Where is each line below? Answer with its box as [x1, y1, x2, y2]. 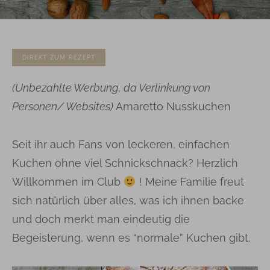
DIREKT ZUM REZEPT [22, 54, 96, 61]
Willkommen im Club [12, 175, 124, 188]
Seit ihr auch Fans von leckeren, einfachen [12, 137, 230, 151]
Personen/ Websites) [12, 99, 116, 113]
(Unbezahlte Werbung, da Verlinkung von [12, 81, 210, 94]
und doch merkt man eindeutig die [12, 212, 190, 225]
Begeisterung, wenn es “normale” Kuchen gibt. [12, 231, 250, 244]
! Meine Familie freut [136, 175, 244, 188]
